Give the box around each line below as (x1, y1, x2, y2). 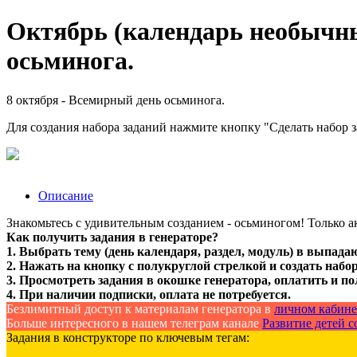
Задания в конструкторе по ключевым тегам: (6, 330, 249, 344)
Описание (38, 188, 93, 202)
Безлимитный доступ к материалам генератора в (6, 301, 274, 316)
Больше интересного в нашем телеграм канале (6, 316, 262, 330)
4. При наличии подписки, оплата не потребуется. (6, 287, 291, 301)
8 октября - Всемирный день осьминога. (6, 92, 225, 107)
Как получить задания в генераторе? (6, 229, 218, 244)
